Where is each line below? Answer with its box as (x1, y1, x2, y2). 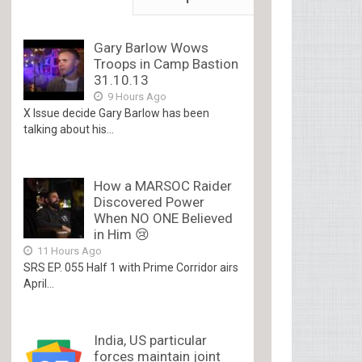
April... (23, 277, 55, 290)
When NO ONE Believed (94, 210, 234, 226)
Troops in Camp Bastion (94, 56, 239, 72)
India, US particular (94, 332, 208, 348)
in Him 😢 (94, 226, 150, 242)
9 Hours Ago (105, 90, 167, 103)
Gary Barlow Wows (94, 40, 209, 56)
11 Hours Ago (35, 245, 103, 257)
